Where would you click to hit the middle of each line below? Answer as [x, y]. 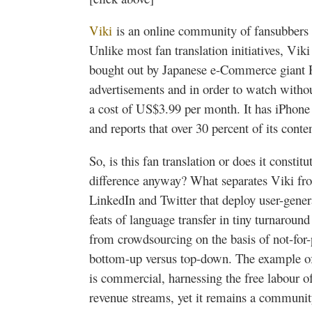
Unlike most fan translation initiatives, [188, 50]
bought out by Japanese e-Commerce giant [199, 70]
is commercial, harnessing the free [178, 278]
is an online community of [183, 31]
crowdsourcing [155, 239]
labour [283, 278]
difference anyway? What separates [180, 180]
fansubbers [281, 31]
